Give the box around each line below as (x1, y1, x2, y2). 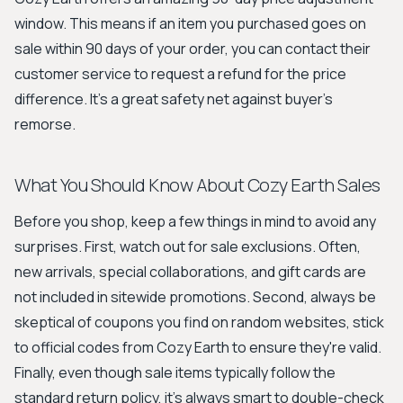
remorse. (14, 114, 76, 134)
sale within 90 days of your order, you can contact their (14, 39, 371, 58)
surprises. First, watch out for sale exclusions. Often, (14, 237, 361, 256)
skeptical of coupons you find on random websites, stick (14, 312, 384, 332)
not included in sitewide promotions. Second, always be (14, 287, 376, 307)
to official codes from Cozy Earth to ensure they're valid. (14, 337, 381, 357)
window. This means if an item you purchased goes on (14, 13, 366, 33)
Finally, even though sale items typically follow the (14, 363, 336, 382)
